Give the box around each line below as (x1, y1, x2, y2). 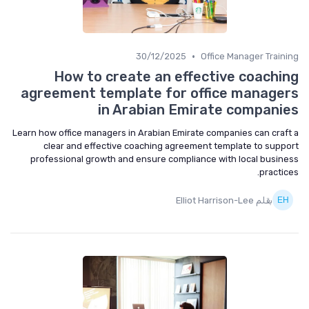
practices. (259, 167, 299, 177)
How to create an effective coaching (54, 68, 299, 85)
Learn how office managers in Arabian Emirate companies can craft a (12, 128, 299, 138)
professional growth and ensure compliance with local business (30, 154, 299, 164)
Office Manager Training (201, 51, 299, 61)
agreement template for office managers (21, 85, 299, 101)
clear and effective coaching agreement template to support (43, 141, 299, 151)
